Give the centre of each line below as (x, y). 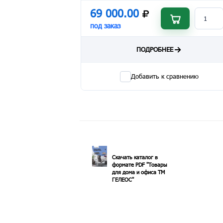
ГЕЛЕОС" (123, 179)
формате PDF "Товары (140, 165)
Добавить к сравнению (165, 76)
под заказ (105, 26)
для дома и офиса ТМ (138, 172)
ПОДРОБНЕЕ (155, 49)
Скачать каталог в (135, 157)
